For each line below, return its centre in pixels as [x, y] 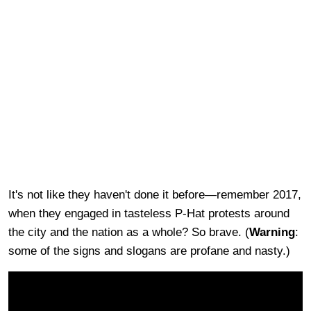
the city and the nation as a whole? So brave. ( [129, 232]
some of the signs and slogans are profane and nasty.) [149, 251]
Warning [272, 232]
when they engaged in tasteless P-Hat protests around [149, 213]
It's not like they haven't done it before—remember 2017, [155, 194]
